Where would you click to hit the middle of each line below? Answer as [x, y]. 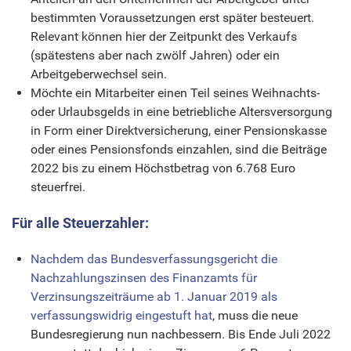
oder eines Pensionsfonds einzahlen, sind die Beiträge [179, 149]
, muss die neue [255, 315]
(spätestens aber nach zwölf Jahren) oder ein [155, 55]
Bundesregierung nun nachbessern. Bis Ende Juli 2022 [181, 334]
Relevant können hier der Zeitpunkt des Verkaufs [164, 36]
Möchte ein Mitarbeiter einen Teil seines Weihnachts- [175, 92]
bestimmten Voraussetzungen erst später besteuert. [172, 17]
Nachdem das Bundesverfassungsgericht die [154, 259]
